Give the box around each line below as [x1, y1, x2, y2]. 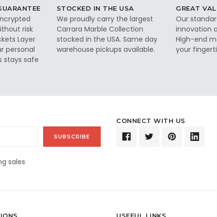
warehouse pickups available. [56, 44, 155, 54]
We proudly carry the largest [56, 14, 153, 24]
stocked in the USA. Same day [56, 34, 157, 44]
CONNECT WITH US [116, 116, 186, 124]
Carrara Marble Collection [56, 24, 143, 34]
